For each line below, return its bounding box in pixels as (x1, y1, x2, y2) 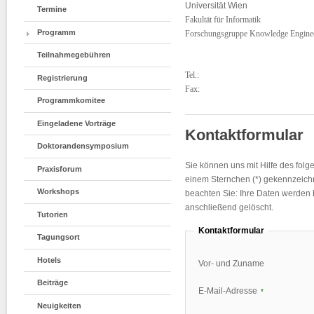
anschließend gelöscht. (185, 202, 273, 212)
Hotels (36, 255, 61, 264)
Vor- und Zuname (198, 259, 264, 269)
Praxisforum (36, 164, 82, 173)
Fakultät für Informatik (185, 14, 261, 25)
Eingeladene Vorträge (36, 118, 116, 128)
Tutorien (36, 210, 68, 219)
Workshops (36, 187, 79, 196)
